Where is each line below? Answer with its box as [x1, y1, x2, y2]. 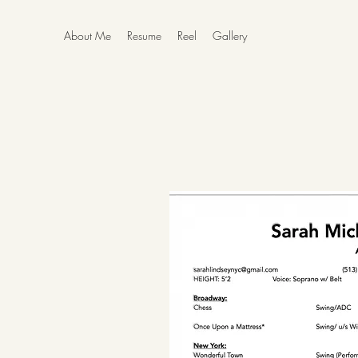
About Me [64, 28, 111, 43]
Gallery [213, 28, 247, 43]
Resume [127, 28, 161, 43]
